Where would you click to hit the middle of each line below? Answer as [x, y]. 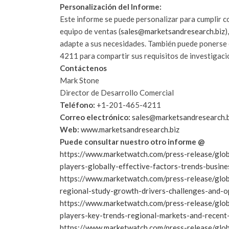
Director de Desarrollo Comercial [117, 92]
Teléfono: [77, 105]
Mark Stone [79, 80]
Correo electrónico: [95, 117]
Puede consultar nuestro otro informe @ [132, 141]
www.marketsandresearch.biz [130, 129]
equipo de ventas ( [90, 31]
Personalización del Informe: [111, 6]
